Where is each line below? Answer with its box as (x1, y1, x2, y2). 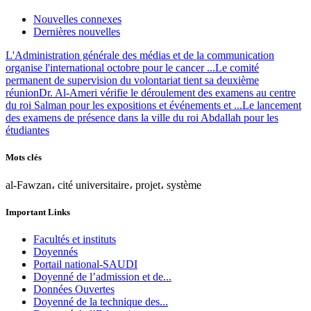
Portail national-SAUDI (33, 258, 137, 271)
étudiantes (6, 124, 49, 136)
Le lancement (242, 99, 301, 111)
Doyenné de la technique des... (33, 296, 168, 308)
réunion (6, 86, 39, 99)
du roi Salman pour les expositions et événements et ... (6, 99, 242, 111)
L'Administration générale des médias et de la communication (6, 49, 274, 61)
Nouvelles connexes (33, 12, 121, 25)
